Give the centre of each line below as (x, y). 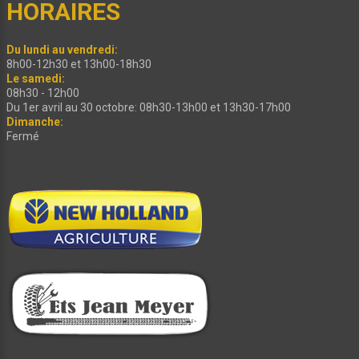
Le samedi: (36, 78)
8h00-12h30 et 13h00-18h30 (79, 64)
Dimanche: (35, 121)
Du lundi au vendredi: (62, 49)
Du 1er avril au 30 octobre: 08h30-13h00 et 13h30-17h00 (149, 107)
